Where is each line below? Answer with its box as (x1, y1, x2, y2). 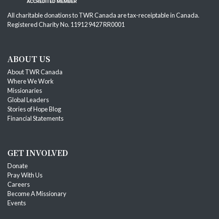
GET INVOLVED (7, 147, 68, 158)
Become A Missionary (7, 189, 66, 197)
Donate (7, 161, 28, 170)
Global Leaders (7, 95, 49, 104)
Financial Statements (7, 114, 64, 122)
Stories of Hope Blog (7, 105, 61, 113)
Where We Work (7, 77, 54, 85)
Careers (7, 180, 30, 188)
